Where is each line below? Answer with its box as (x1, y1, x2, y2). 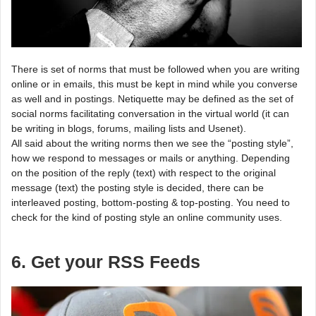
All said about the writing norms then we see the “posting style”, (11, 137, 293, 149)
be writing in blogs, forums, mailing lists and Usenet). (11, 122, 246, 134)
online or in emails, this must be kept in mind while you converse (11, 78, 298, 90)
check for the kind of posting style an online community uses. (11, 211, 282, 223)
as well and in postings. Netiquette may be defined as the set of (11, 92, 293, 104)
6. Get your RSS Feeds (11, 252, 200, 272)
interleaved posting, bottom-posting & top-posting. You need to (11, 196, 290, 208)
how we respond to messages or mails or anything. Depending (11, 152, 290, 164)
